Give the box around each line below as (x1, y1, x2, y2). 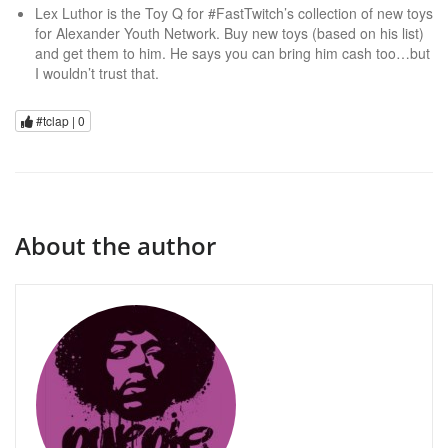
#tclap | (33, 112, 78, 130)
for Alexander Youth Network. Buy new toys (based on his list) (35, 23, 424, 43)
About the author (15, 229, 216, 263)
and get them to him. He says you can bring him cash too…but (35, 43, 430, 63)
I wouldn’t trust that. (35, 63, 159, 83)
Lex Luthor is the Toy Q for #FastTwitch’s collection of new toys (35, 3, 433, 23)
